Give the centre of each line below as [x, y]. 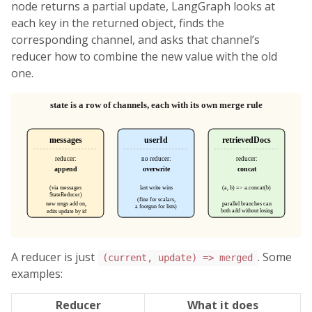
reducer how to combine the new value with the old [144, 57]
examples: [37, 274]
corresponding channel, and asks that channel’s [135, 40]
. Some [274, 257]
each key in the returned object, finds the [118, 23]
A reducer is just [54, 257]
